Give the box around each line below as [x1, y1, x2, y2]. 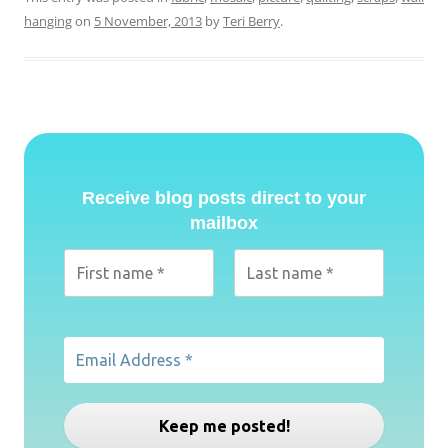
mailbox [190, 213, 258, 234]
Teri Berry [223, 12, 280, 31]
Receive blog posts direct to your [82, 188, 366, 209]
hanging [24, 12, 72, 31]
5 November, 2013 [94, 12, 202, 31]
